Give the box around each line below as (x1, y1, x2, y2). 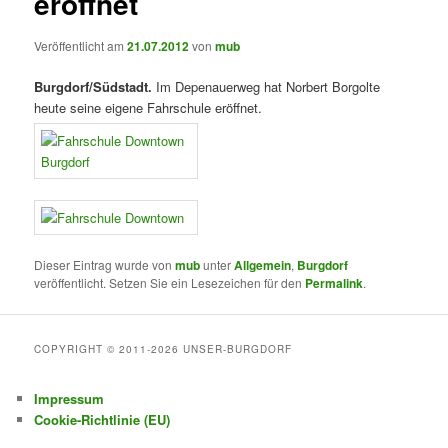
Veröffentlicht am (34, 36, 128, 54)
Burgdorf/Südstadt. (34, 76, 153, 96)
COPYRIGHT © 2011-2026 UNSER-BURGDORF (34, 341, 293, 356)
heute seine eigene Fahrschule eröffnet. (34, 97, 263, 117)
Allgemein (234, 256, 292, 275)
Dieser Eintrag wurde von (34, 256, 176, 274)
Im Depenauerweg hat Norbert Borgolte (152, 76, 381, 96)
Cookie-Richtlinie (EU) (34, 410, 171, 430)
